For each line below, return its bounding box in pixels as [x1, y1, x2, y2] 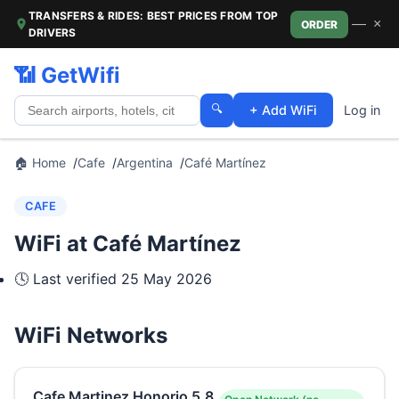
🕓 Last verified [14, 270, 121, 288]
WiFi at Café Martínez [14, 231, 241, 256]
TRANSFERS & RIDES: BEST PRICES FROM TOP [28, 9, 279, 22]
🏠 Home [14, 155, 66, 170]
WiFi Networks [14, 322, 167, 348]
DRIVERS [28, 26, 77, 39]
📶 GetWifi [14, 62, 120, 88]
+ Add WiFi [249, 102, 317, 118]
